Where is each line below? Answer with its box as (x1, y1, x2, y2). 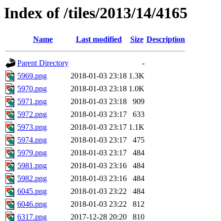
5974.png (17, 136, 47, 145)
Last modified (75, 35, 122, 44)
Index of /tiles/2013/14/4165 (4, 4, 187, 22)
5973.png (17, 123, 47, 132)
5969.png (17, 72, 47, 80)
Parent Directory (17, 59, 69, 68)
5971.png (17, 97, 47, 106)
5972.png (17, 110, 47, 119)
